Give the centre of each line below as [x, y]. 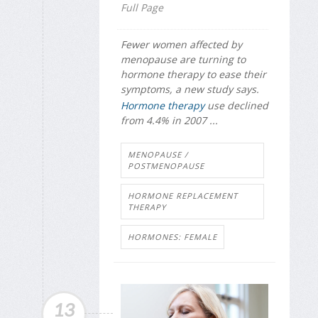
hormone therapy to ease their [193, 75]
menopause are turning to [183, 60]
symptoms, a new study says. [190, 89]
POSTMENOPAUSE [166, 166]
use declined [236, 105]
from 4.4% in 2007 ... [169, 120]
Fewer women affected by [181, 45]
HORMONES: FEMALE [172, 237]
